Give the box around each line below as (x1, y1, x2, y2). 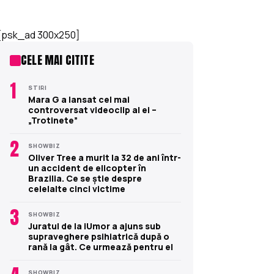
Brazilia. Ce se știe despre (28, 172, 142, 184)
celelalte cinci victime (28, 182, 125, 194)
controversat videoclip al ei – (28, 103, 157, 116)
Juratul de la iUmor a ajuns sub (28, 220, 161, 232)
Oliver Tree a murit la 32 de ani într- (28, 151, 181, 163)
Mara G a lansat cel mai (28, 93, 130, 105)
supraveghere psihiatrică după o (28, 230, 169, 242)
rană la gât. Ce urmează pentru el (28, 240, 173, 253)
